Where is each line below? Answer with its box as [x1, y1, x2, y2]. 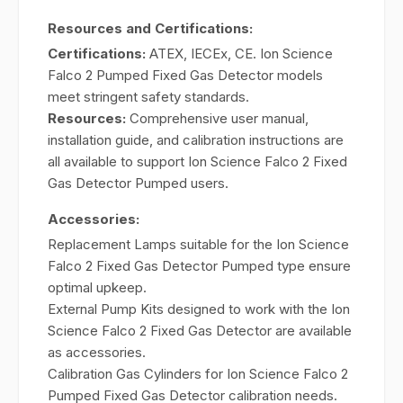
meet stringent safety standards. [48, 88, 249, 105]
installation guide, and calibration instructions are [48, 131, 344, 148]
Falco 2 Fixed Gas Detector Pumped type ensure [48, 257, 351, 274]
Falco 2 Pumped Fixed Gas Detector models [48, 67, 323, 84]
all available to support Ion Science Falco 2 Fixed [48, 153, 347, 170]
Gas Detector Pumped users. [48, 175, 228, 192]
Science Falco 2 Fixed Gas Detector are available [48, 322, 352, 339]
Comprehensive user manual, [126, 110, 309, 127]
